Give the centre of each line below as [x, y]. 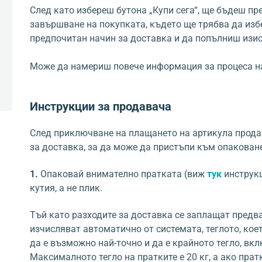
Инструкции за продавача [101, 106]
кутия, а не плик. [66, 188]
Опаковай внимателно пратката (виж [123, 174]
